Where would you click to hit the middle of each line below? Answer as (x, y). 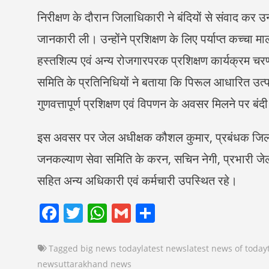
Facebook (102, 213)
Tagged (65, 249)
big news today (111, 249)
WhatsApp (153, 213)
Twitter (114, 213)
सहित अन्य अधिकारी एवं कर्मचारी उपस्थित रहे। (137, 181)
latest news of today (227, 249)
